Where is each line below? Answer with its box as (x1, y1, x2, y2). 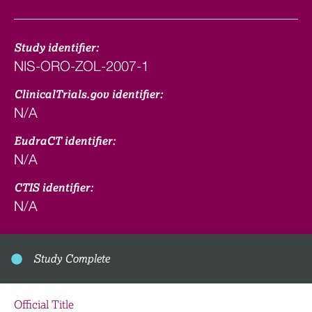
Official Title (14, 299, 74, 311)
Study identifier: (14, 42, 99, 54)
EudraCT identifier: (14, 136, 116, 147)
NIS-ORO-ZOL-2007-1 (14, 58, 149, 74)
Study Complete (33, 253, 109, 265)
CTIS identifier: (14, 182, 93, 194)
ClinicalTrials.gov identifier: (14, 89, 163, 100)
